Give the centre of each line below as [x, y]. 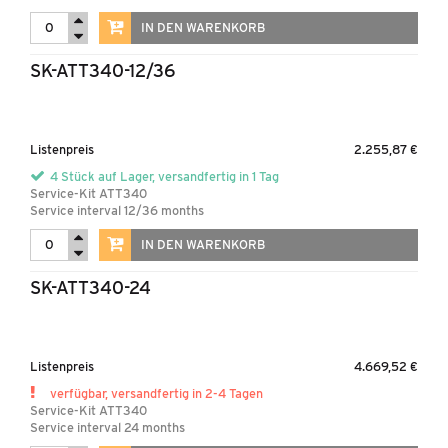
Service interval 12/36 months [117, 210]
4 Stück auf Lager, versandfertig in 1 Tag [164, 176]
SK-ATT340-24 [90, 287]
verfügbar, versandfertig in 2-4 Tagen [156, 393]
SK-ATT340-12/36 [102, 70]
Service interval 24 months [107, 427]
